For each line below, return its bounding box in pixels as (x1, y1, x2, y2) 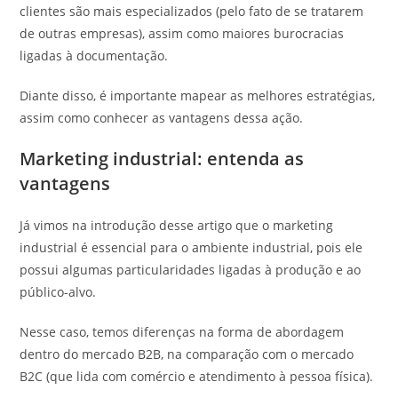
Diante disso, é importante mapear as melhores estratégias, (20, 86, 376, 104)
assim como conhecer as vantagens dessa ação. (20, 108, 307, 126)
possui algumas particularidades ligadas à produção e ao (20, 260, 362, 278)
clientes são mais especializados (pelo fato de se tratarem (20, 2, 364, 20)
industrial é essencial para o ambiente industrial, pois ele (20, 238, 363, 256)
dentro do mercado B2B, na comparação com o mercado (20, 345, 354, 362)
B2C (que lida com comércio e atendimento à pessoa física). (20, 367, 374, 385)
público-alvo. (20, 283, 100, 300)
